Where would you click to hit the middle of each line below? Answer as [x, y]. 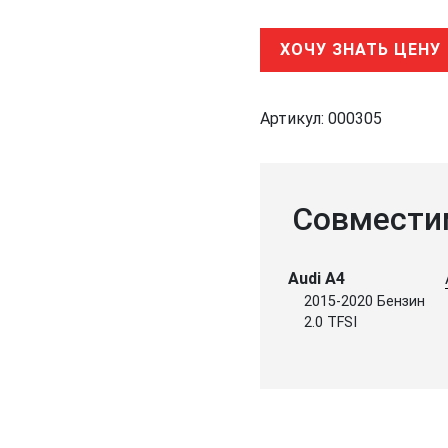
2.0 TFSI [330, 322]
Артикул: [294, 118]
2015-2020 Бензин [364, 301]
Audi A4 [316, 278]
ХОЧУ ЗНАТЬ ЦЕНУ [360, 49]
